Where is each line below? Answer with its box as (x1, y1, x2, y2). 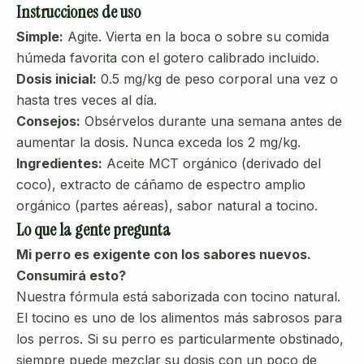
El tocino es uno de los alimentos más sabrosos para (16, 310, 342, 326)
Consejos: (16, 113, 80, 129)
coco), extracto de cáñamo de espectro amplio (16, 176, 305, 193)
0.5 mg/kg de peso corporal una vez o (97, 71, 338, 87)
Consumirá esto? (16, 267, 126, 284)
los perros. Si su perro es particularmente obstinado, (16, 331, 344, 347)
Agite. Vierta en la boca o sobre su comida (63, 28, 329, 45)
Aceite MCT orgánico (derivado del (102, 155, 321, 171)
